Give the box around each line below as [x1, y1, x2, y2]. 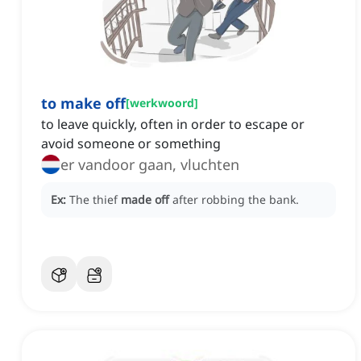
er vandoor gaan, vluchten [60, 155, 239, 175]
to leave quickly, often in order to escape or [41, 115, 305, 134]
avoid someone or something [41, 135, 221, 153]
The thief [69, 192, 121, 208]
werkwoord [130, 95, 194, 111]
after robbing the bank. [172, 192, 299, 208]
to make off [41, 93, 126, 114]
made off [121, 192, 169, 208]
